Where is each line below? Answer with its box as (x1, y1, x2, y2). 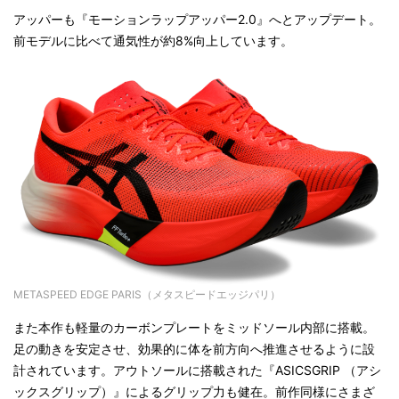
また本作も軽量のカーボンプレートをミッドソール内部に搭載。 (13, 320, 375, 336)
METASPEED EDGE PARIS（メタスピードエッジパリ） (13, 288, 281, 302)
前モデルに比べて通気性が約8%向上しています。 (13, 32, 293, 48)
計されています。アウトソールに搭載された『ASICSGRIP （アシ (13, 362, 381, 379)
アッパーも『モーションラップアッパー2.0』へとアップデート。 (13, 11, 381, 27)
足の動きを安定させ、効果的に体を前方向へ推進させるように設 (13, 341, 375, 357)
